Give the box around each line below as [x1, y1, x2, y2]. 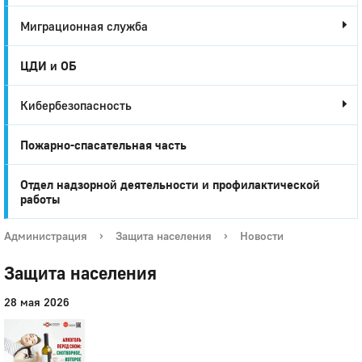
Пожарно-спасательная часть [20, 137, 187, 152]
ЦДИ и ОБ [20, 58, 77, 73]
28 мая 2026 [4, 295, 69, 309]
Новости [240, 229, 284, 242]
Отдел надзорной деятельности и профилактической [20, 177, 320, 192]
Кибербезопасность [20, 98, 132, 112]
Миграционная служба [20, 19, 148, 33]
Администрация [4, 229, 87, 242]
